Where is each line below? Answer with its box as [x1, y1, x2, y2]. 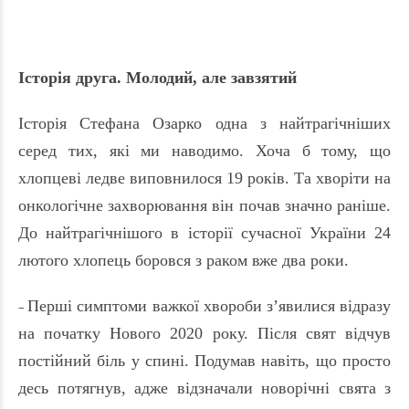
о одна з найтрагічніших [194, 114, 392, 133]
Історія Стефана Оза [18, 114, 179, 133]
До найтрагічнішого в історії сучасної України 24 [18, 224, 391, 243]
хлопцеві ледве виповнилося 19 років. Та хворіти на [18, 169, 391, 188]
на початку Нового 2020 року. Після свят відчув [18, 324, 391, 343]
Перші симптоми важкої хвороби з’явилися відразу [27, 297, 392, 316]
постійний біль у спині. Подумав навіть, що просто [18, 351, 391, 371]
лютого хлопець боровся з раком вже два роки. [18, 251, 349, 270]
